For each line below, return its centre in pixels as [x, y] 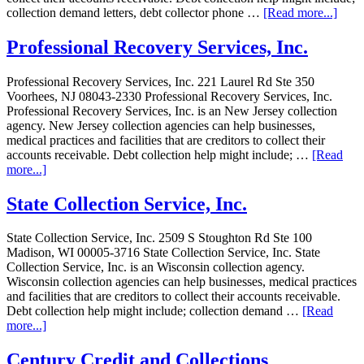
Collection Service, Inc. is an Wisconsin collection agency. [156, 267]
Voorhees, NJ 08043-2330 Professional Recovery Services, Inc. [169, 96]
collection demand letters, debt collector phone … [135, 12]
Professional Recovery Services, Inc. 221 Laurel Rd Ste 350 [160, 81]
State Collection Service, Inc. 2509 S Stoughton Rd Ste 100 [159, 238]
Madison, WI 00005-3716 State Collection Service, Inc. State [163, 253]
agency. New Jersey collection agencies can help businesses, [161, 125]
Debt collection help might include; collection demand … [154, 311]
